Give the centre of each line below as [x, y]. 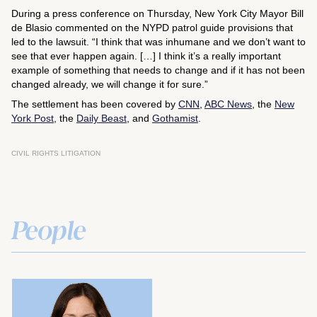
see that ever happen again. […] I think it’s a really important [146, 56]
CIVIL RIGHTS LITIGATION [56, 153]
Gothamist [175, 118]
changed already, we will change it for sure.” [110, 84]
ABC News [228, 104]
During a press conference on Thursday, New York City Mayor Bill [157, 13]
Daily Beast [102, 118]
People [48, 229]
